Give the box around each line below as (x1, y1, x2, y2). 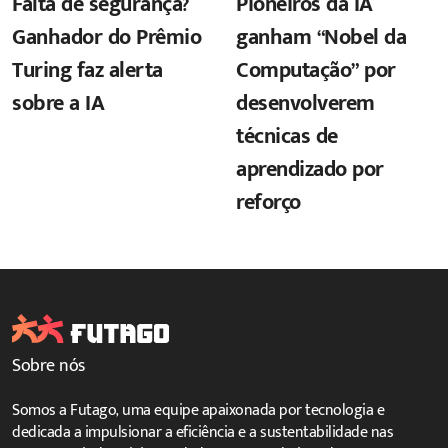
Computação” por (236, 51, 396, 89)
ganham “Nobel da (236, 18, 406, 56)
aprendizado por (236, 150, 384, 188)
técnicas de (236, 117, 338, 155)
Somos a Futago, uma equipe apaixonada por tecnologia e (12, 396, 384, 424)
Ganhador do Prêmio (12, 18, 201, 56)
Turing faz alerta (12, 51, 163, 89)
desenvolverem (236, 84, 375, 122)
